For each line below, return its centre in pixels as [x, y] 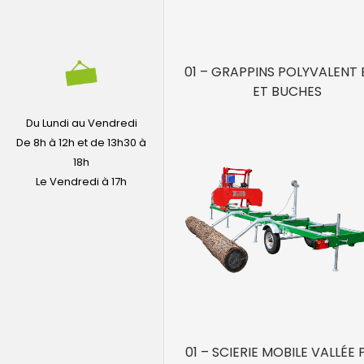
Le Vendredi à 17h [82, 182]
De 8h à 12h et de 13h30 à [82, 143]
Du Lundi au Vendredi [81, 123]
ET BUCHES [287, 92]
